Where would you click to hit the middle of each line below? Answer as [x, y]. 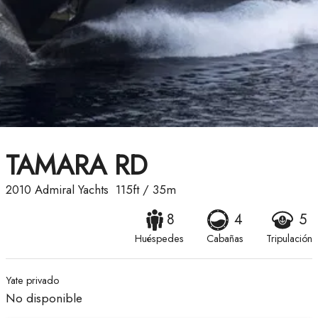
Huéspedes [159, 239]
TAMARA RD [77, 165]
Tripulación [289, 239]
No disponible [44, 298]
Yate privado [32, 281]
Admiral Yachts [72, 190]
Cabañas [225, 239]
